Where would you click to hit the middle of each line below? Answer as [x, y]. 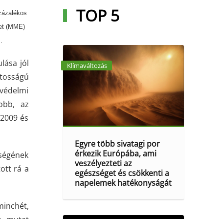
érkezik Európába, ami [116, 153]
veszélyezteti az [104, 163]
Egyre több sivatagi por [118, 144]
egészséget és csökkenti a [122, 173]
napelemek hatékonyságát [123, 183]
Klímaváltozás [87, 66]
